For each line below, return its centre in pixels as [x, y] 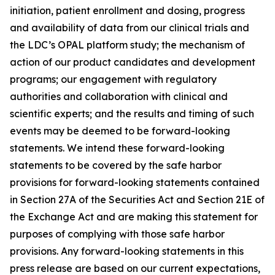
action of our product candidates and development [133, 62]
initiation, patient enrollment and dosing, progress [127, 10]
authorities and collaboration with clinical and [119, 96]
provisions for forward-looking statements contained [135, 182]
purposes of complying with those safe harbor [117, 234]
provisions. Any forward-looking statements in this [127, 251]
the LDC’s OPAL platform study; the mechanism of [127, 45]
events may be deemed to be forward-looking [120, 131]
